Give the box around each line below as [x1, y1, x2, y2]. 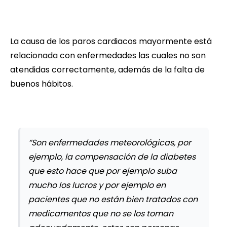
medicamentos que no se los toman [28, 207, 173, 219]
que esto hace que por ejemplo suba [28, 165, 177, 177]
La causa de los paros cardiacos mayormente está [10, 35, 212, 47]
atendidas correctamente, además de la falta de [10, 63, 205, 75]
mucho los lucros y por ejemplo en [28, 179, 166, 191]
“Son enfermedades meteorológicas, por [28, 136, 191, 148]
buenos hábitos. [10, 78, 73, 90]
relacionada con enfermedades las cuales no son [10, 49, 206, 61]
